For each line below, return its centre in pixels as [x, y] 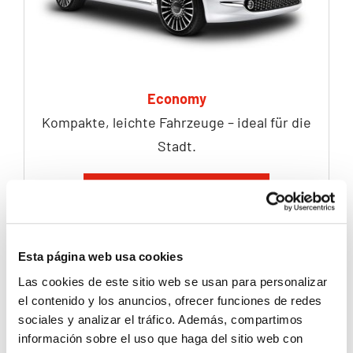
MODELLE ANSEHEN [176, 195]
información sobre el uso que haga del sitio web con [161, 338]
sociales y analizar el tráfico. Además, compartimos [161, 319]
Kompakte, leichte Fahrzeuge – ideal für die [176, 122]
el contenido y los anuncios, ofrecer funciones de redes [170, 300]
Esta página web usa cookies [100, 257]
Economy [176, 98]
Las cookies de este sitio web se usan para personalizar [173, 281]
